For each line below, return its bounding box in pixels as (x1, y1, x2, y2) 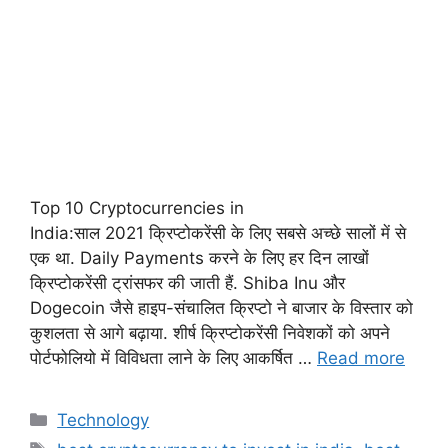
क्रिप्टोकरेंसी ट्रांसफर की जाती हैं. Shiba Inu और (30, 273, 345, 294)
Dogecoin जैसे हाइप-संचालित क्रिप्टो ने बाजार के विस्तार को (30, 298, 413, 319)
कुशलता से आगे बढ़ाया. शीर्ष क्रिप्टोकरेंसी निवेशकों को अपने (30, 323, 390, 344)
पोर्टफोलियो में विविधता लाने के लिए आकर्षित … (30, 348, 317, 369)
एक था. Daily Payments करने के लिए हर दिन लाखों (30, 248, 369, 269)
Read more (317, 348, 405, 369)
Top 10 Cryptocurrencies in (30, 198, 244, 219)
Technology (57, 410, 150, 431)
